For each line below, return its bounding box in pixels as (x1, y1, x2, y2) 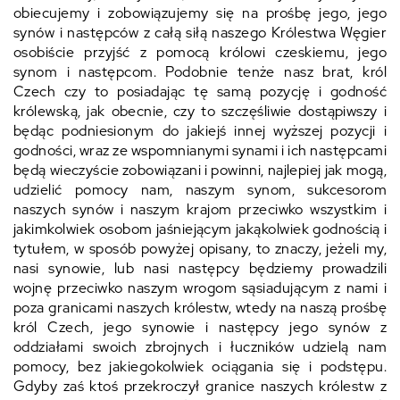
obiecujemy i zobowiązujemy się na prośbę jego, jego (13, 4, 387, 22)
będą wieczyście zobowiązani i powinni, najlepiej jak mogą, (13, 161, 387, 179)
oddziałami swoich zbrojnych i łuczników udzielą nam (13, 337, 387, 356)
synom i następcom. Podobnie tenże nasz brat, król (13, 62, 387, 81)
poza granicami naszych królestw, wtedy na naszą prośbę (13, 298, 387, 317)
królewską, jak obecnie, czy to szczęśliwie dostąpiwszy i (13, 102, 387, 121)
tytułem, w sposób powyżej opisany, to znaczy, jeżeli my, (13, 239, 387, 258)
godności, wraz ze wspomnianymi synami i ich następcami (13, 141, 387, 160)
